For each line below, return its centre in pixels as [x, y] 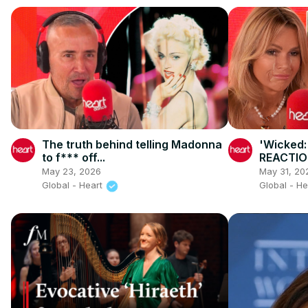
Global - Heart [74, 185]
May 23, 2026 [71, 172]
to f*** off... [74, 158]
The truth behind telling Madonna [132, 145]
